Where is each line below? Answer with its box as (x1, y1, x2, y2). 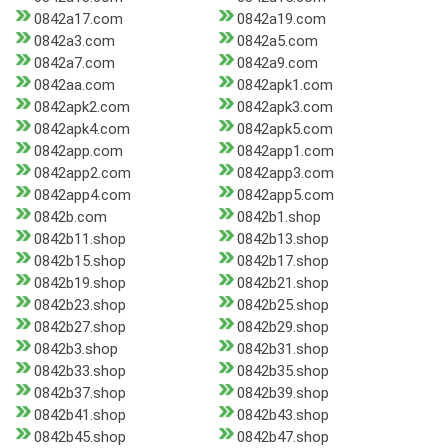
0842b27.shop (34, 318, 126, 337)
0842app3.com (236, 164, 334, 183)
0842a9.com (236, 54, 318, 73)
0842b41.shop (34, 406, 126, 425)
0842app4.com (34, 186, 131, 205)
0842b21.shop (236, 274, 329, 293)
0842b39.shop (236, 384, 329, 403)
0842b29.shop (236, 318, 329, 337)
